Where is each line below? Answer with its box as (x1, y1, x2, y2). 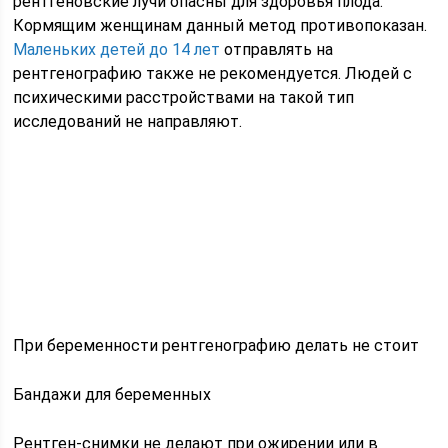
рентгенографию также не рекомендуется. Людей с (13, 63, 413, 83)
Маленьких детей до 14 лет (13, 39, 221, 59)
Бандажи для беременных (13, 384, 212, 404)
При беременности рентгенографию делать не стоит (13, 335, 420, 355)
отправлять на (220, 39, 334, 59)
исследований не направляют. (13, 111, 243, 131)
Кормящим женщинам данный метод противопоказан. (13, 15, 428, 35)
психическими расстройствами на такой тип (13, 87, 355, 107)
